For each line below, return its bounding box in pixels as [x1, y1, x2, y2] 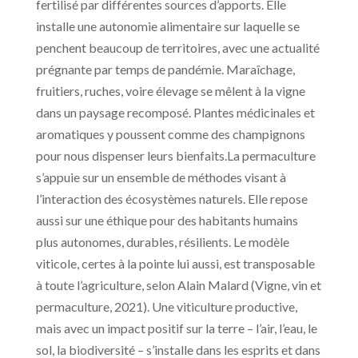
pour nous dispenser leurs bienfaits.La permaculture [35, 147, 316, 163]
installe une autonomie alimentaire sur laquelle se [35, 18, 300, 34]
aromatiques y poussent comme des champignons [35, 125, 305, 141]
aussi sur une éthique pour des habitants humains [35, 212, 298, 228]
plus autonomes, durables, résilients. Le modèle [35, 233, 289, 249]
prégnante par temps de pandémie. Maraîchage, [35, 61, 295, 77]
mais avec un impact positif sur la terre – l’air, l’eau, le [35, 320, 317, 336]
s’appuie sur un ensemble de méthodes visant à [35, 169, 286, 185]
